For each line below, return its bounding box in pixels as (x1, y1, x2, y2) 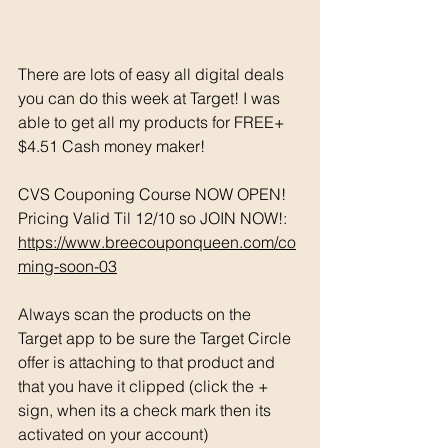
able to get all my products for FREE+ (18, 111, 289, 132)
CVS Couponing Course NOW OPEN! (18, 183, 290, 204)
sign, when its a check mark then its (18, 399, 275, 420)
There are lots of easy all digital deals (18, 63, 288, 84)
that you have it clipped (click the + (18, 375, 273, 396)
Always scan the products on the (18, 303, 255, 324)
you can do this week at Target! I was (18, 87, 284, 108)
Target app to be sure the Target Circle (18, 327, 295, 348)
